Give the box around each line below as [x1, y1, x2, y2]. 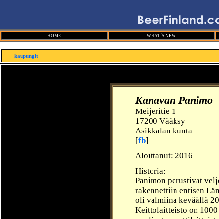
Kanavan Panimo [135, 94, 213, 106]
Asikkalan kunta [135, 126, 192, 135]
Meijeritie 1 [135, 107, 176, 116]
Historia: [135, 166, 166, 175]
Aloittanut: [135, 151, 175, 160]
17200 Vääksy [135, 116, 185, 126]
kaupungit [14, 53, 39, 59]
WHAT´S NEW [147, 33, 176, 38]
